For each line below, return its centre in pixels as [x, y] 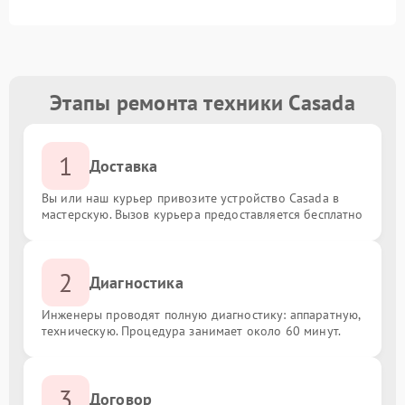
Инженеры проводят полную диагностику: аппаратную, [201, 315]
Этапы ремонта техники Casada [202, 103]
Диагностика [137, 283]
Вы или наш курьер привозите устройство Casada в [191, 198]
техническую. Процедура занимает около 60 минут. [192, 331]
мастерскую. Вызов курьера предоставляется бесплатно [202, 214]
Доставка [124, 166]
